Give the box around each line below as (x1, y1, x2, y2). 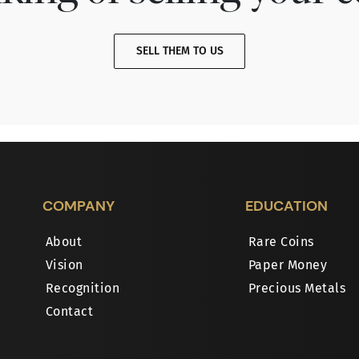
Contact (45, 304, 94, 320)
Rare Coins (248, 234, 314, 250)
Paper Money (248, 257, 328, 273)
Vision (45, 257, 83, 273)
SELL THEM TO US (135, 44, 224, 58)
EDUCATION (244, 196, 328, 215)
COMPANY (42, 196, 115, 215)
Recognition (45, 280, 120, 296)
